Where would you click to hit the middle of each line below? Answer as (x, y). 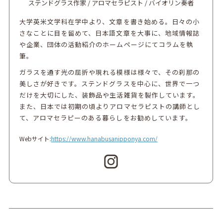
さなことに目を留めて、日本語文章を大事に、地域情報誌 (109, 33)
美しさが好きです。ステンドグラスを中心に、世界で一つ (109, 83)
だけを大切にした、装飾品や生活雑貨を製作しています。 (109, 95)
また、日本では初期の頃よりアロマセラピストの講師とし (110, 106)
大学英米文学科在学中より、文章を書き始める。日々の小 (109, 21)
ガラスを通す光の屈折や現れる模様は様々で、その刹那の (109, 72)
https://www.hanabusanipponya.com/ (104, 138)
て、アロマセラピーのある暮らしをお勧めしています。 (106, 117)
